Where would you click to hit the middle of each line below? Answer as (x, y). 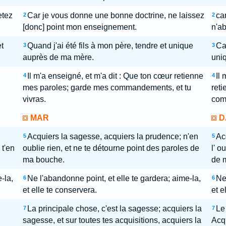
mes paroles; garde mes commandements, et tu (107, 88)
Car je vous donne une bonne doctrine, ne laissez (116, 15)
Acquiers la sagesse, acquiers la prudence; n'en (112, 136)
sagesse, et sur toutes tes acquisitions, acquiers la (112, 220)
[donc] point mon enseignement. (79, 27)
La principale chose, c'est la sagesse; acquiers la (114, 209)
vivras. (34, 99)
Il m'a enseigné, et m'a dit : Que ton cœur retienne (115, 76)
